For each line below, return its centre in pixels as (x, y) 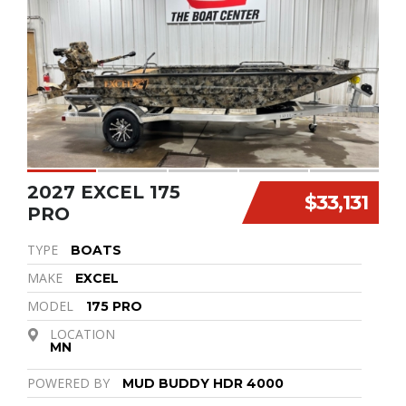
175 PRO (114, 307)
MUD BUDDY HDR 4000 (203, 384)
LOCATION (82, 334)
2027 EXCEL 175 (104, 193)
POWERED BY (68, 383)
